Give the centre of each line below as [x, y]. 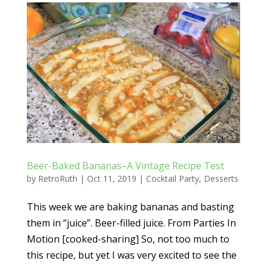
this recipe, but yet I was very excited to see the [131, 255]
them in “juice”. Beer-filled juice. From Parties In [131, 223]
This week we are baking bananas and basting [130, 207]
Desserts [221, 178]
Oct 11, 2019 [111, 178]
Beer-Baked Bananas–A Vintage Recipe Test [125, 165]
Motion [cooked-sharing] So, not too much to [128, 239]
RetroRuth [58, 178]
